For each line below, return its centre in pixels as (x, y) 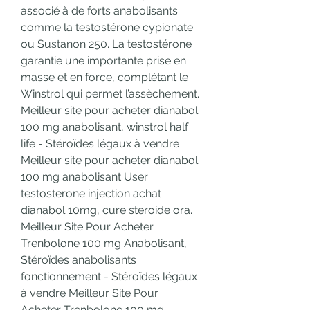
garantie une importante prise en (103, 61)
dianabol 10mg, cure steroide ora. (107, 210)
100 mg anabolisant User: (85, 177)
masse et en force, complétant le (104, 77)
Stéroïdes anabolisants (79, 260)
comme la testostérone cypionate (107, 28)
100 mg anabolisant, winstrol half (104, 127)
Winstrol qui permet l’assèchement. (110, 94)
